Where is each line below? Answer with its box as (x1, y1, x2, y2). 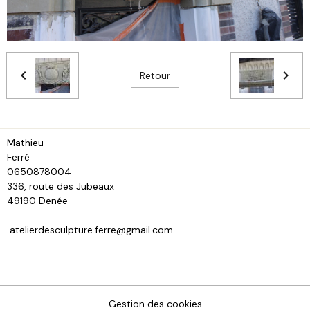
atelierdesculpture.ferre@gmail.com (7, 224, 173, 237)
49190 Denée (7, 194, 300, 208)
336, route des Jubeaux (7, 180, 114, 193)
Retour (139, 69, 170, 82)
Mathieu (7, 136, 44, 149)
